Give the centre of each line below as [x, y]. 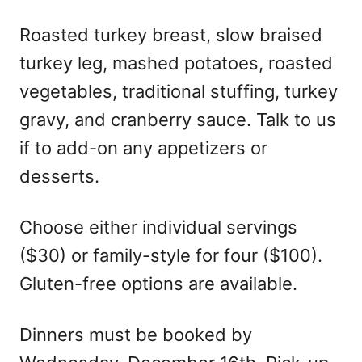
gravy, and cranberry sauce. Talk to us [178, 120]
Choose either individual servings [158, 227]
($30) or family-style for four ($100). [171, 255]
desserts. [59, 176]
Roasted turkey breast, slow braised [171, 35]
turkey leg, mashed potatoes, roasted [176, 63]
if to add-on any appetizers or [143, 148]
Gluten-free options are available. [158, 284]
